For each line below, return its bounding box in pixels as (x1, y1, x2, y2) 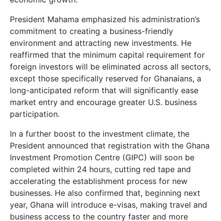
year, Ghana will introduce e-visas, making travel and (10, 200, 207, 210)
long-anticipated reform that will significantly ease (10, 85, 198, 96)
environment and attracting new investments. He (10, 38, 191, 48)
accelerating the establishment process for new (10, 176, 187, 186)
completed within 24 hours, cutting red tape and (10, 164, 191, 175)
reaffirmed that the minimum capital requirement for (10, 50, 205, 60)
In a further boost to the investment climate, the (10, 129, 189, 139)
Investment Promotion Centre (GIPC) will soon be (10, 152, 194, 163)
